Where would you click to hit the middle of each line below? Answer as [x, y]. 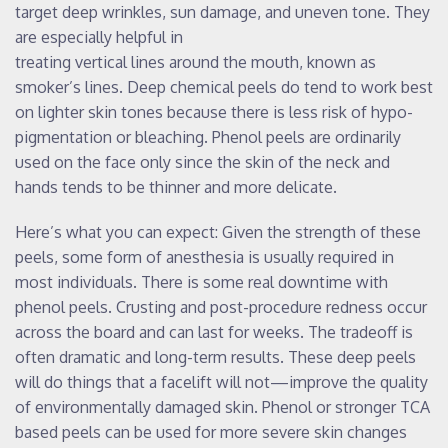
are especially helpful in [99, 36]
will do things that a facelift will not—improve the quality [221, 381]
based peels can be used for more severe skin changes [211, 431]
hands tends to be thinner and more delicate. [176, 186]
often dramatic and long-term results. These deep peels [215, 356]
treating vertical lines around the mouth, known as [195, 61]
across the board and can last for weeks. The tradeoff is [214, 331]
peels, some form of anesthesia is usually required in [204, 256]
